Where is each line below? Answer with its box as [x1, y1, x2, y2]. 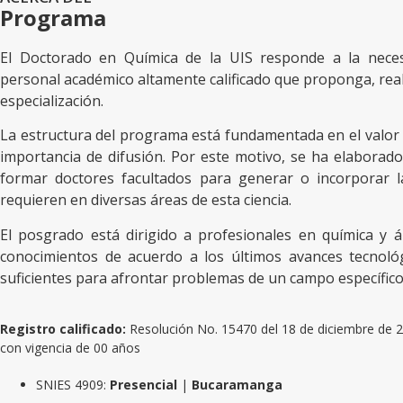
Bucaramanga [188, 375, 282, 393]
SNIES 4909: [36, 375, 110, 393]
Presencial [110, 375, 181, 393]
